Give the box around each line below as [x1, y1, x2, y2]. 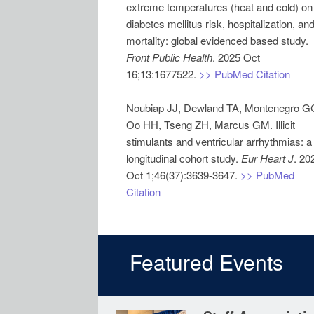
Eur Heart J [241, 151, 294, 165]
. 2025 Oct [212, 50, 260, 64]
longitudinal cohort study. [126, 151, 241, 165]
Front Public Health [126, 50, 212, 64]
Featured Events [130, 247, 283, 277]
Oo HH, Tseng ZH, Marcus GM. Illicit [126, 117, 295, 132]
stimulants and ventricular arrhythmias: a [126, 134, 312, 149]
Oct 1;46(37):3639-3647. [126, 168, 240, 182]
